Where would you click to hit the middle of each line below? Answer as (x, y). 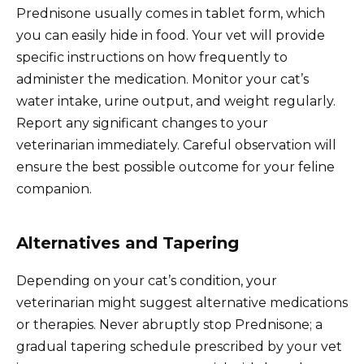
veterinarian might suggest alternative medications (182, 303)
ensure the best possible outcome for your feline (175, 167)
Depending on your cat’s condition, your (147, 281)
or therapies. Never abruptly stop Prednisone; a (169, 325)
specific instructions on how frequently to (152, 58)
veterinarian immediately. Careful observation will (176, 145)
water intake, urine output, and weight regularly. (176, 102)
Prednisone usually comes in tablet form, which (171, 14)
